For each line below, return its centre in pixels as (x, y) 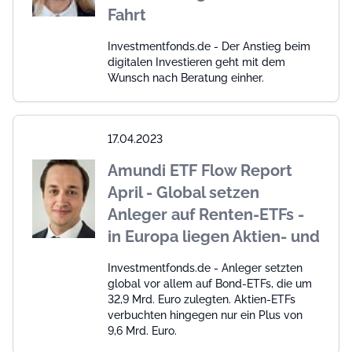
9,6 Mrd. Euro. (142, 330)
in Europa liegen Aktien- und (214, 236)
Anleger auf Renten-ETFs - (206, 214)
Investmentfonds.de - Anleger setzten (205, 268)
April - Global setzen (183, 192)
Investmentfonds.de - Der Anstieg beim (209, 46)
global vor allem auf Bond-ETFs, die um (210, 283)
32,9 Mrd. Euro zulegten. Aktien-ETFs (202, 299)
